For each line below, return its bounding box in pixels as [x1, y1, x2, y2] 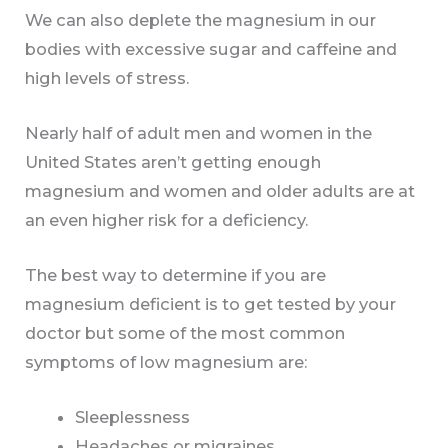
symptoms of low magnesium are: [25, 352, 308, 373]
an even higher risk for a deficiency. [25, 209, 309, 230]
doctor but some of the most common [25, 323, 346, 344]
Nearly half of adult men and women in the [25, 122, 373, 143]
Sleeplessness [74, 407, 190, 428]
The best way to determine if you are [25, 265, 327, 286]
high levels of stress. [25, 67, 190, 88]
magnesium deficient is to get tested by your [25, 294, 397, 315]
